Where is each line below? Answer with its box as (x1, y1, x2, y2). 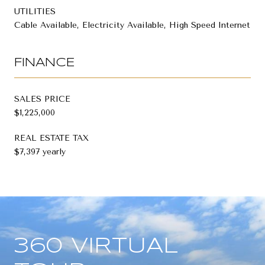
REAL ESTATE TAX (14, 132, 89, 143)
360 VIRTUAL (14, 236, 178, 257)
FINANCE (14, 57, 75, 69)
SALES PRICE (14, 93, 70, 104)
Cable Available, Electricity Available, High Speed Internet (14, 20, 250, 30)
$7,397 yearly (14, 146, 66, 157)
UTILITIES (14, 6, 56, 17)
